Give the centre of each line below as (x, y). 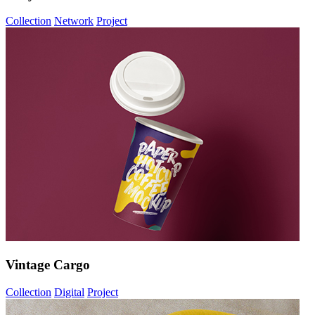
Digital (69, 292)
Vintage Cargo (48, 265)
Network (74, 21)
